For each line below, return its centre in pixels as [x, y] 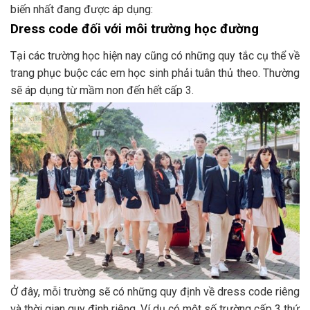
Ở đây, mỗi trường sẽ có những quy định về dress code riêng [155, 292]
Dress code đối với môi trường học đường [135, 29]
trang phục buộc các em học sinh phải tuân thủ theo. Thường [155, 73]
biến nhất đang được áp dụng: [82, 9]
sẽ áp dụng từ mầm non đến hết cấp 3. [102, 90]
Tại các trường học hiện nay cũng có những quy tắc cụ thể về [155, 55]
